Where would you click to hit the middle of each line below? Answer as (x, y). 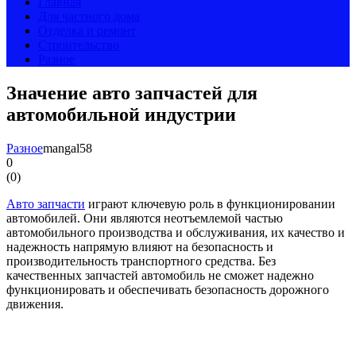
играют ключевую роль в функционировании (210, 203)
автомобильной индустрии (121, 114)
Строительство (79, 45)
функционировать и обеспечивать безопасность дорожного (168, 289)
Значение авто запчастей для (132, 93)
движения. (35, 304)
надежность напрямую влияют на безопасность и (140, 246)
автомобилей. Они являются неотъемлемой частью (145, 218)
